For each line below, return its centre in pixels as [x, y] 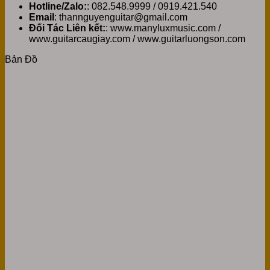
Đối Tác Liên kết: [67, 28]
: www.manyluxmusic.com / [163, 28]
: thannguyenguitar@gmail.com [121, 17]
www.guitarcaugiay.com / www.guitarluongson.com [137, 39]
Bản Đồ [21, 59]
